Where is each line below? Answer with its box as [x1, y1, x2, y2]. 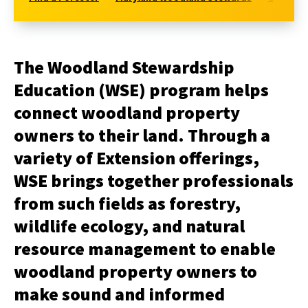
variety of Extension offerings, [14, 146, 259, 169]
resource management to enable [14, 237, 276, 260]
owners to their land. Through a [14, 124, 270, 146]
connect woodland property [14, 101, 240, 124]
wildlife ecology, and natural [14, 214, 245, 237]
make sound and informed [14, 283, 225, 305]
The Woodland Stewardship [14, 56, 234, 78]
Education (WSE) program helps [14, 78, 269, 101]
